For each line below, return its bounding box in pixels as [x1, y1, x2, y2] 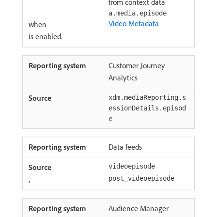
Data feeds [108, 142, 142, 152]
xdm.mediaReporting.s [108, 93, 186, 101]
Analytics [108, 73, 138, 82]
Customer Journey [108, 61, 165, 70]
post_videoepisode [108, 174, 174, 182]
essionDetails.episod [108, 104, 186, 112]
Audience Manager [108, 203, 169, 213]
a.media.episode [108, 9, 167, 17]
